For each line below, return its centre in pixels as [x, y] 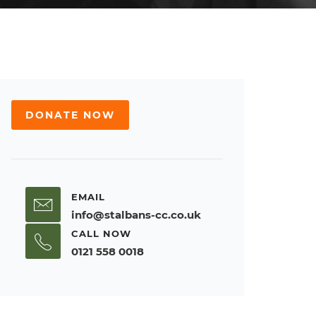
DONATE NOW [70, 115]
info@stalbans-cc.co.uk [136, 215]
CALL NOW [101, 233]
